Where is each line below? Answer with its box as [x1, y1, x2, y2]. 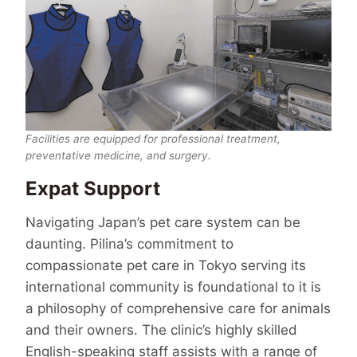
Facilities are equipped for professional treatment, [25, 131, 280, 145]
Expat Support [25, 177, 160, 201]
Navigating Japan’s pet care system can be [25, 214, 300, 230]
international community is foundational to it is [25, 278, 321, 295]
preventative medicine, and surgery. [25, 148, 211, 162]
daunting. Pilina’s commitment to [25, 235, 233, 252]
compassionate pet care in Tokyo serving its [25, 257, 306, 273]
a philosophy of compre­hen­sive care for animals [25, 300, 331, 316]
